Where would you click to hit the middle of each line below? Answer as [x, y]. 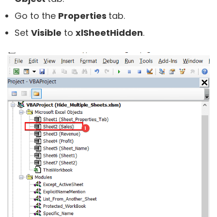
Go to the [36, 16]
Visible [46, 33]
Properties [83, 16]
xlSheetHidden [109, 33]
